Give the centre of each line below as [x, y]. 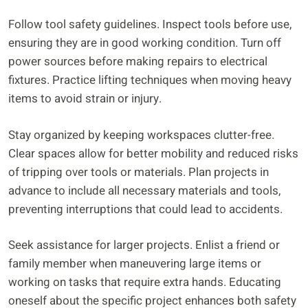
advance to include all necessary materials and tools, [144, 190]
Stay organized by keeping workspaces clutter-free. [141, 135]
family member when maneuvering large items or [135, 264]
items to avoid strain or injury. [85, 99]
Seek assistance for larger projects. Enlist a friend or [144, 245]
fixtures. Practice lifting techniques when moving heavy [150, 80]
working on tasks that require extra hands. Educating [145, 283]
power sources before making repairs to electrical [138, 62]
